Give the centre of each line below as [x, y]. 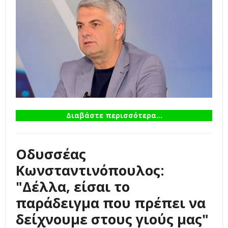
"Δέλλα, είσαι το [73, 186]
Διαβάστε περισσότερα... [114, 115]
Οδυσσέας [51, 154]
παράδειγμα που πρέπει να [111, 203]
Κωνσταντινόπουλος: [90, 170]
